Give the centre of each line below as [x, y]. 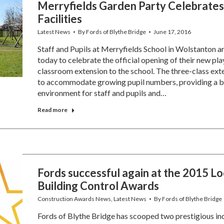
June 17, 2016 [172, 32]
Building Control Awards [98, 186]
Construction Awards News [74, 199]
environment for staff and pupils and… [102, 93]
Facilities [59, 19]
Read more [52, 110]
